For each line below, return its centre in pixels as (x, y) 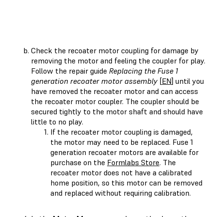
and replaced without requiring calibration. (121, 193)
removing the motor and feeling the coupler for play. (118, 60)
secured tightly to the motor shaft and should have (117, 111)
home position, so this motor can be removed (126, 182)
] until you (188, 81)
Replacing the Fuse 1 (143, 70)
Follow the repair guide (70, 70)
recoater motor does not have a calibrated (121, 172)
